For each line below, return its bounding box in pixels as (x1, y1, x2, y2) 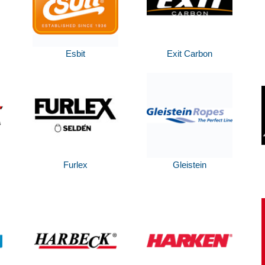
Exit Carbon (167, 49, 213, 59)
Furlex (63, 160, 88, 170)
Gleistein (173, 160, 207, 170)
